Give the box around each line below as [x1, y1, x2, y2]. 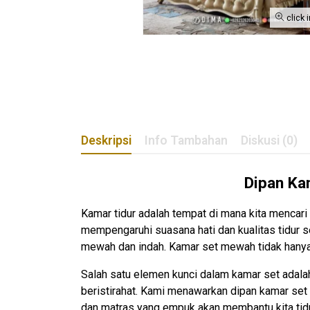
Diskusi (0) [241, 133, 298, 147]
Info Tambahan [145, 133, 228, 147]
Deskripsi [81, 133, 131, 147]
